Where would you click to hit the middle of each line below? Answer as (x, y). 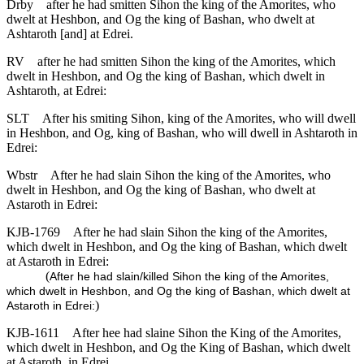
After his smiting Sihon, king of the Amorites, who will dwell (199, 119)
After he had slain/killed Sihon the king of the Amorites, (189, 277)
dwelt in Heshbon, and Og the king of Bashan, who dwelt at (161, 190)
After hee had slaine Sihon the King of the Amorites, (207, 333)
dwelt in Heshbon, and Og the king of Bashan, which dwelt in (166, 76)
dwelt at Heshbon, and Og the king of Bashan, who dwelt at (160, 19)
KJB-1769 (33, 232)
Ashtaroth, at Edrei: (56, 91)
